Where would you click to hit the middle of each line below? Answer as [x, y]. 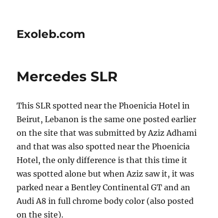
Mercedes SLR [67, 76]
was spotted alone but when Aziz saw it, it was [106, 174]
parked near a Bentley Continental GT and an [104, 187]
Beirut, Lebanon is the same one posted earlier [107, 119]
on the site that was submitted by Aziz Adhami [107, 133]
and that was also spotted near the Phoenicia [103, 146]
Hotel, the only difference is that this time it [102, 160]
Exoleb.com [51, 34]
